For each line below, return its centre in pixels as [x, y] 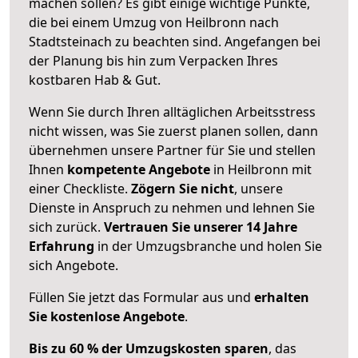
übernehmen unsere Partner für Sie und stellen [172, 150]
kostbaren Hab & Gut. [95, 80]
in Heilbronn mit [261, 169]
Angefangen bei [272, 41]
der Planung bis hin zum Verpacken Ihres [153, 60]
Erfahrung [62, 246]
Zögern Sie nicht [183, 188]
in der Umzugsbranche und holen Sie [208, 246]
